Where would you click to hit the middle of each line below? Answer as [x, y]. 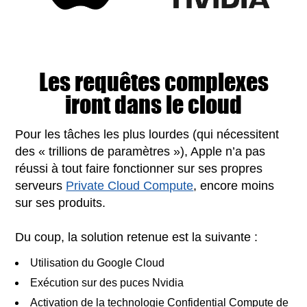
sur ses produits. [61, 202]
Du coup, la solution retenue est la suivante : [137, 237]
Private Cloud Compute [130, 185]
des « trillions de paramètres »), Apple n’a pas [140, 151]
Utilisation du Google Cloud [98, 262]
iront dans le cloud [153, 104]
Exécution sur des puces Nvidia [107, 282]
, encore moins [234, 185]
